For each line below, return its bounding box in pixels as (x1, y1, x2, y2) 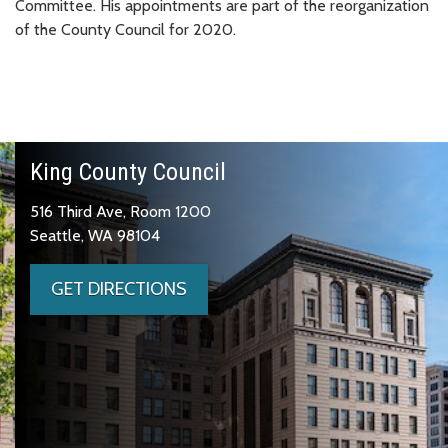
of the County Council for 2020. (15, 19, 236, 39)
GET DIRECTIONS (51, 277, 187, 300)
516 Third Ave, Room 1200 (30, 201, 211, 221)
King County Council (30, 157, 226, 186)
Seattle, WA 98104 (30, 225, 160, 245)
